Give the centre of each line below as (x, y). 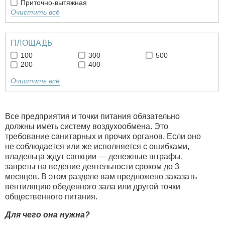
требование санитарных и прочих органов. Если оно (103, 137)
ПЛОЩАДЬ (32, 43)
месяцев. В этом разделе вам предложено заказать (101, 177)
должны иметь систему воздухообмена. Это (87, 127)
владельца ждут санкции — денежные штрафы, (94, 157)
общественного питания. (51, 197)
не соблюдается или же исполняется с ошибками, (97, 147)
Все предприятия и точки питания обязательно (92, 117)
